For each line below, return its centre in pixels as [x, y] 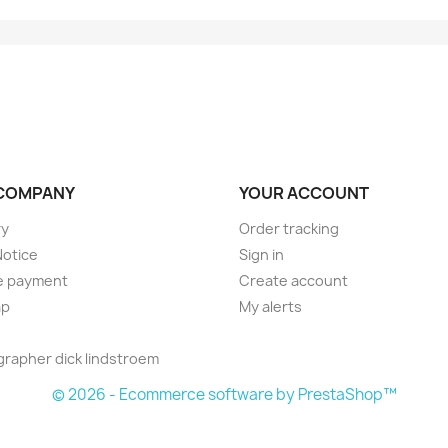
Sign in [261, 255]
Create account [293, 281]
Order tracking [289, 229]
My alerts [270, 307]
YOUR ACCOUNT [304, 193]
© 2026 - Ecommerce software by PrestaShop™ [224, 395]
